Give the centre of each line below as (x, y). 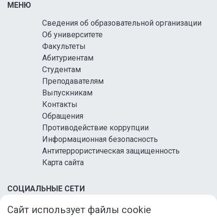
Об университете (72, 35)
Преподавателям (73, 81)
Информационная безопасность (100, 139)
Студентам (62, 70)
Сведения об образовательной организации (122, 23)
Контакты (60, 105)
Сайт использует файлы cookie (79, 210)
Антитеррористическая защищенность (111, 151)
